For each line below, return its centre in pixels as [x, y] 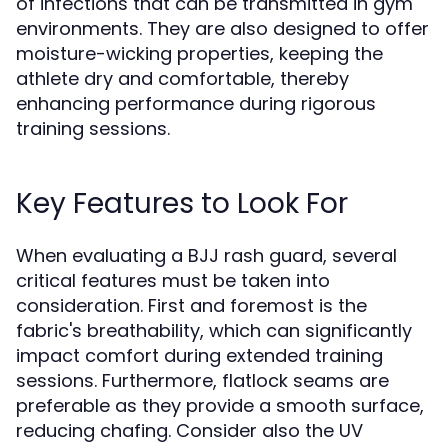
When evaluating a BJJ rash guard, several [206, 255]
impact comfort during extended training [199, 355]
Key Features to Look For [182, 203]
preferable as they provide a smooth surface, [220, 405]
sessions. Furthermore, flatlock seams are [202, 380]
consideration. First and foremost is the [191, 305]
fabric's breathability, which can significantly [214, 330]
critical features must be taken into [173, 280]
